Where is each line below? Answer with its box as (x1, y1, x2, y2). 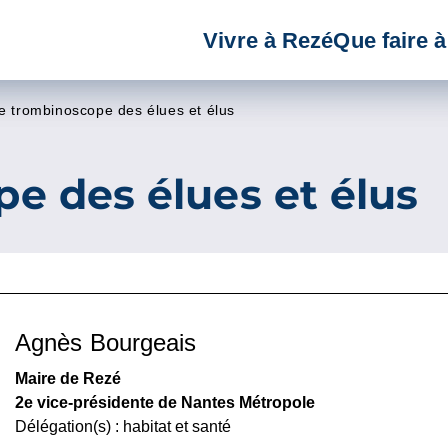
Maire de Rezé (15, 370, 121, 387)
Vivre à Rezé (203, 27, 334, 53)
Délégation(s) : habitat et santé (15, 418, 231, 435)
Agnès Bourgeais (15, 329, 197, 356)
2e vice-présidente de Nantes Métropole (15, 394, 315, 411)
